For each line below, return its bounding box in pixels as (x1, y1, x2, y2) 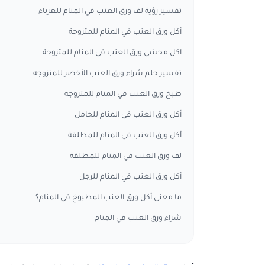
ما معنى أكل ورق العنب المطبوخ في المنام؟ (35, 194, 182, 202)
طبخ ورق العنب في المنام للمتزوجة (64, 91, 182, 99)
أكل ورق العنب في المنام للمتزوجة (69, 28, 182, 37)
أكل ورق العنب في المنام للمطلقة (68, 132, 182, 140)
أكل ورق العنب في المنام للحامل (75, 111, 182, 119)
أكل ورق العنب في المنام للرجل (79, 173, 182, 182)
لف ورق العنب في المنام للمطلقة (70, 153, 182, 161)
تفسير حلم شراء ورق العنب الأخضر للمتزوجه (33, 70, 182, 78)
